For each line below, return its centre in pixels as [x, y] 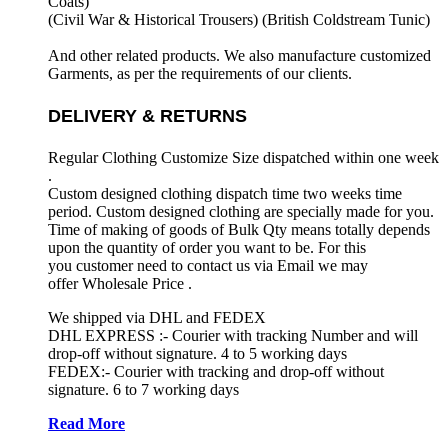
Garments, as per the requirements [157, 74]
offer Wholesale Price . [120, 283]
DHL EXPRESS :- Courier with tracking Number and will [233, 335]
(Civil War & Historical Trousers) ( [157, 20]
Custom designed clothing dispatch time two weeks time [225, 193]
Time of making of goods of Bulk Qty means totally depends [239, 229]
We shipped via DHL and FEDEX [157, 317]
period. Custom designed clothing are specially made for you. [241, 211]
